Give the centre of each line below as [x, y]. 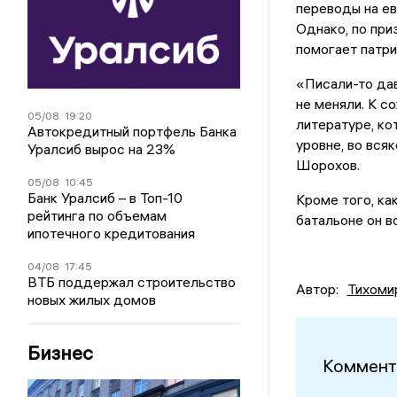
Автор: [317, 288]
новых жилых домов [92, 299]
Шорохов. [327, 164]
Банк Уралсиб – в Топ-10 [105, 197]
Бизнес [61, 352]
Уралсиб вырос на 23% [102, 148]
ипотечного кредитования [112, 233]
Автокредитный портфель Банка [132, 131]
